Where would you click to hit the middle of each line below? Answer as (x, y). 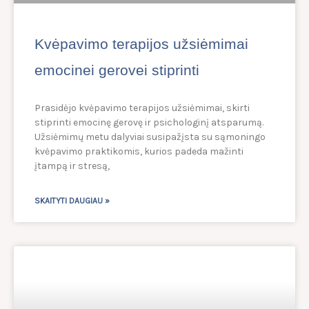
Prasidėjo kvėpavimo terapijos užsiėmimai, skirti (142, 108)
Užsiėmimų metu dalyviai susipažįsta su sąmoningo (150, 137)
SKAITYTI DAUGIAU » (72, 201)
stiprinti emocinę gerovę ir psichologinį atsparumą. (149, 123)
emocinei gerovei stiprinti (117, 70)
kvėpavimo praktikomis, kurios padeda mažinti (139, 152)
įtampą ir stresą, (72, 166)
